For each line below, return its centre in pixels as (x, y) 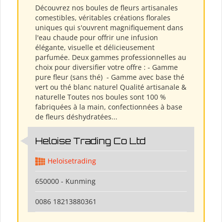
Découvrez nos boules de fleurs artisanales (107, 8)
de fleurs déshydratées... (76, 117)
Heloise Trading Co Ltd (90, 141)
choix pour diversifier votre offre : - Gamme (107, 67)
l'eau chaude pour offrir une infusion (97, 38)
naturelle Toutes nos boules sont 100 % (101, 97)
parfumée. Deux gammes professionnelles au (111, 57)
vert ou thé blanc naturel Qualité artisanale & (111, 87)
